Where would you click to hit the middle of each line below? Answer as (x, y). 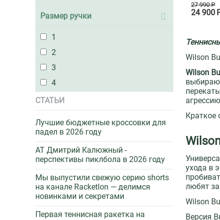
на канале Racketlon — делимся (93, 187)
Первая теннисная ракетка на (90, 214)
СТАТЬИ (50, 100)
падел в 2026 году (69, 132)
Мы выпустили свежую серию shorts (102, 178)
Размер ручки (66, 16)
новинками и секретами (80, 196)
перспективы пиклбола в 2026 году (100, 159)
